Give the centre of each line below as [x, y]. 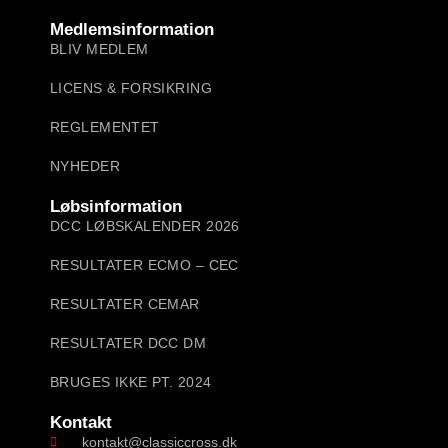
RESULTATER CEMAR [125, 303]
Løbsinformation [116, 206]
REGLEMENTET [105, 126]
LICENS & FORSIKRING [131, 87]
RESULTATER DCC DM [128, 342]
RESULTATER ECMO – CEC [144, 264]
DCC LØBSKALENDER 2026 [145, 225]
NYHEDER [85, 165]
